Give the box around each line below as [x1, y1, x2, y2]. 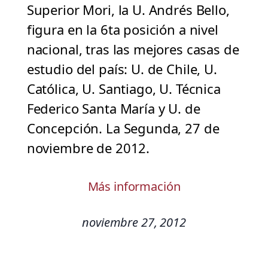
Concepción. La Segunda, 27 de [26, 119, 220, 138]
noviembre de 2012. [26, 139, 150, 157]
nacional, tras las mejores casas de [26, 40, 239, 59]
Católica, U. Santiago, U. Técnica [26, 80, 221, 98]
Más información [87, 178, 181, 195]
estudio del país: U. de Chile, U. [26, 60, 217, 78]
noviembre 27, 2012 [82, 214, 186, 231]
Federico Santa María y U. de [26, 99, 200, 118]
